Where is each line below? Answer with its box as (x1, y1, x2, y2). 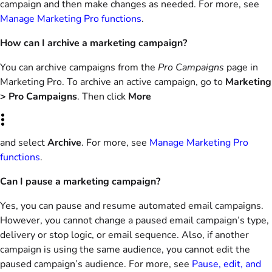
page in (224, 61, 258, 74)
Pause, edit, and (192, 257, 261, 271)
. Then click (77, 90, 128, 103)
